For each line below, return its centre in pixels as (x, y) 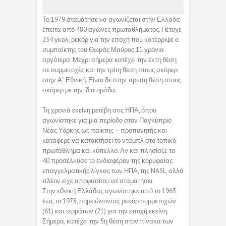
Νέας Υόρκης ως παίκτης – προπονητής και (105, 130)
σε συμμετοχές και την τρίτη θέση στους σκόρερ (110, 70)
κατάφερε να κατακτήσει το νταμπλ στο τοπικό (109, 140)
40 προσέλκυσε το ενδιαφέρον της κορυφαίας (107, 160)
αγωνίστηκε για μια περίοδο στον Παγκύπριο (107, 120)
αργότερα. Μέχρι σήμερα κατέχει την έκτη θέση (109, 60)
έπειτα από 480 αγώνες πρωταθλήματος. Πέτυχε (112, 29)
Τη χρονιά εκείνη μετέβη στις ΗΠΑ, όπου (99, 110)
